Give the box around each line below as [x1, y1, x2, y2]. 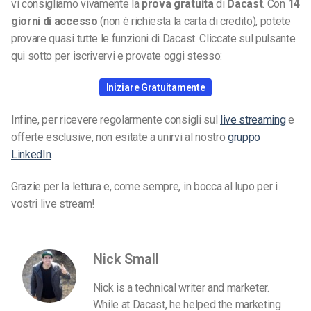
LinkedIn [11, 148, 51, 162]
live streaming [219, 113, 286, 127]
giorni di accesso [11, 14, 98, 28]
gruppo [228, 131, 261, 144]
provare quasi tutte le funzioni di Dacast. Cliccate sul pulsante [11, 31, 296, 45]
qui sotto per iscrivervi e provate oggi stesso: [11, 49, 222, 62]
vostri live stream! [11, 197, 95, 210]
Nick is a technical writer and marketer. [92, 280, 269, 294]
